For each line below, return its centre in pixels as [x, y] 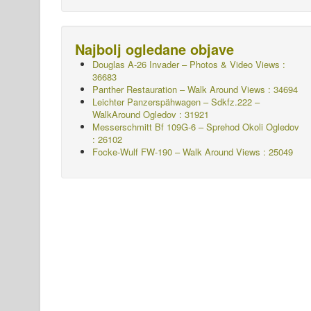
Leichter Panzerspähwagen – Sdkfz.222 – [176, 102]
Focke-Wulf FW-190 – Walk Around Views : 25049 [193, 152]
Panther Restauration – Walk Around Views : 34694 [195, 89]
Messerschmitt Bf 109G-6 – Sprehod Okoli [178, 127]
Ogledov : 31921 [175, 114]
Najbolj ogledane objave [154, 49]
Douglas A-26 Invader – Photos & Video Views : [189, 64]
